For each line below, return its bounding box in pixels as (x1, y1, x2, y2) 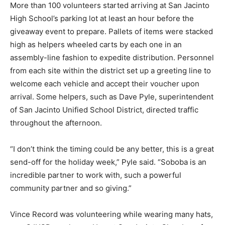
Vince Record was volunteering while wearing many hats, (10, 209, 213, 219)
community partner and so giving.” (10, 183, 132, 193)
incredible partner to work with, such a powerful (10, 170, 181, 180)
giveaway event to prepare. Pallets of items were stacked (10, 27, 213, 37)
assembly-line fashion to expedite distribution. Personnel (10, 53, 214, 63)
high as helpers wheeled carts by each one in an (10, 40, 182, 50)
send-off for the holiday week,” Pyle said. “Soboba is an (10, 157, 206, 167)
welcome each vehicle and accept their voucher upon (10, 79, 199, 89)
